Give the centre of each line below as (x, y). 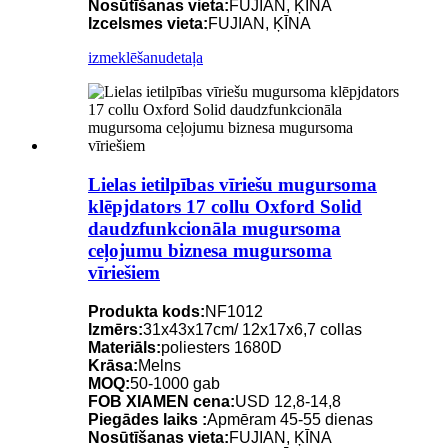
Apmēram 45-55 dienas (290, 419)
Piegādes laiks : (147, 419)
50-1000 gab (175, 383)
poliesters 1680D (221, 347)
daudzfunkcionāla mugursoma (214, 228)
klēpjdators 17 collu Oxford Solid (225, 206)
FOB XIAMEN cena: (161, 401)
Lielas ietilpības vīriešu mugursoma (232, 184)
